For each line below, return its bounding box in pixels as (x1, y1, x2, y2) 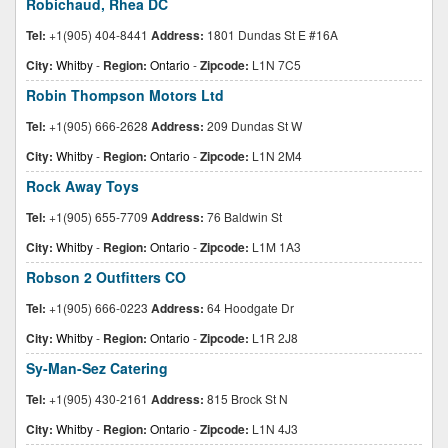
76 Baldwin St (204, 208, 282, 225)
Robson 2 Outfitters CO (26, 267, 186, 287)
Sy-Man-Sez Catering (26, 358, 168, 378)
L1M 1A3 (249, 238, 301, 255)
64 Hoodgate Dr (204, 299, 294, 316)
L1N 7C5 (249, 56, 301, 73)
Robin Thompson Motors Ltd (26, 85, 224, 105)
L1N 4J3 (249, 420, 298, 437)
